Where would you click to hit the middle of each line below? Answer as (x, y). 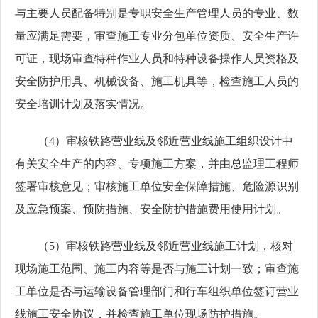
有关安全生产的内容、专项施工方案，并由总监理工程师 (157, 164)
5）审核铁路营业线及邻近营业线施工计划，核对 (171, 246)
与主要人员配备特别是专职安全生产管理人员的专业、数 (157, 13)
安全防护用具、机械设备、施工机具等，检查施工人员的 (157, 81)
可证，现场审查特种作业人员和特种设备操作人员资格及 (157, 59)
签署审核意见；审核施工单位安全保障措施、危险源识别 (157, 186)
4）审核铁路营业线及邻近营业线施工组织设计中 (171, 141)
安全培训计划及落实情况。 (83, 104)
